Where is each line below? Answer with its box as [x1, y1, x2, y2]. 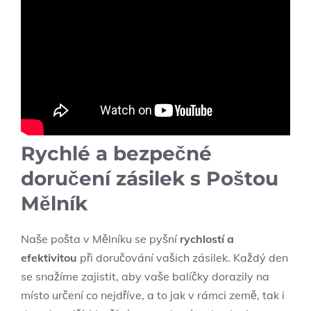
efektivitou [21, 251, 77, 265]
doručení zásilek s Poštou [21, 167, 278, 191]
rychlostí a [180, 232, 234, 246]
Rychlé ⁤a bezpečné [21, 142, 212, 166]
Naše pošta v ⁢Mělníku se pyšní [21, 232, 180, 246]
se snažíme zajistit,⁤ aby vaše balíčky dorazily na [21, 269, 269, 284]
